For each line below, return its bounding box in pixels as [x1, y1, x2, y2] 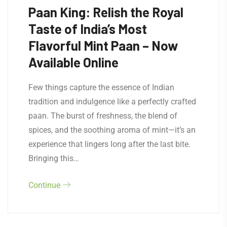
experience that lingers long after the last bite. [28, 139, 191, 149]
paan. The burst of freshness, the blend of [28, 111, 177, 121]
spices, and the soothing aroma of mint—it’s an [28, 125, 196, 135]
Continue [28, 180, 62, 191]
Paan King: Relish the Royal [28, 4, 183, 20]
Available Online [28, 54, 119, 70]
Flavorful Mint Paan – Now [28, 37, 178, 54]
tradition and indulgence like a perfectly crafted [28, 97, 196, 107]
